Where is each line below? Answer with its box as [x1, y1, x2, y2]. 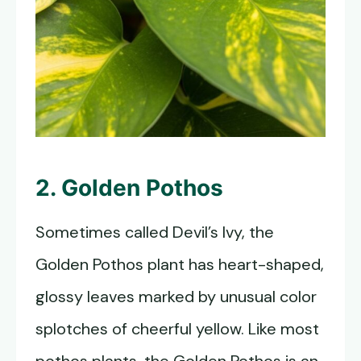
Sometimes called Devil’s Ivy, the [35, 222, 274, 243]
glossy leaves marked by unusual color [35, 286, 317, 308]
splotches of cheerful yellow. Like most [35, 318, 319, 340]
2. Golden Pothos [35, 174, 223, 202]
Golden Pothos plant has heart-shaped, [35, 254, 324, 276]
